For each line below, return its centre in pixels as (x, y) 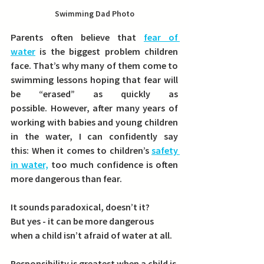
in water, (29, 165)
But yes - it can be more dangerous (83, 221)
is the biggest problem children (107, 52)
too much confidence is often (113, 165)
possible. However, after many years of (94, 108)
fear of (161, 37)
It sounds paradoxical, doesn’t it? (80, 207)
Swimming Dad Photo (94, 14)
